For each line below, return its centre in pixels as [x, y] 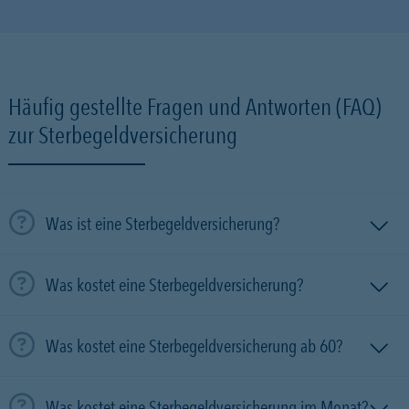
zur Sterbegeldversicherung [123, 135]
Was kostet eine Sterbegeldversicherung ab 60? [194, 346]
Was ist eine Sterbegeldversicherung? [163, 224]
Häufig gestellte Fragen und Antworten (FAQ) [195, 106]
